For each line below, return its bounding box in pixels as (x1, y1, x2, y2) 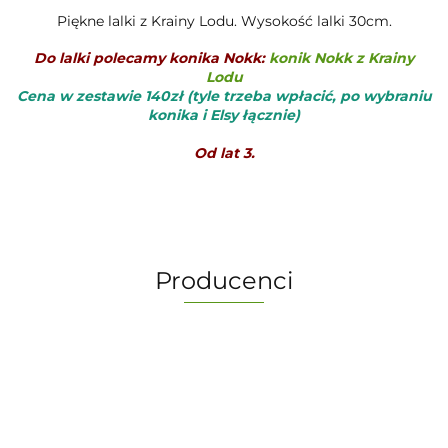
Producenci (155, 265, 293, 295)
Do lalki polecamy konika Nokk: (34, 48, 269, 67)
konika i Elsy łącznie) (148, 105, 300, 124)
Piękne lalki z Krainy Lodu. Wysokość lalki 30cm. (56, 11, 392, 30)
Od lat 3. (193, 143, 255, 162)
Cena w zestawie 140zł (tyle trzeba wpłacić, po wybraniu (16, 86, 432, 105)
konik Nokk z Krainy (269, 48, 414, 67)
